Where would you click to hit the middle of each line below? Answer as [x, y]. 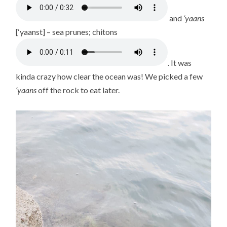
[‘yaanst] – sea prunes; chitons [67, 32]
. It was [180, 63]
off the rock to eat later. [78, 90]
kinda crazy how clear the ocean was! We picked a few [109, 77]
